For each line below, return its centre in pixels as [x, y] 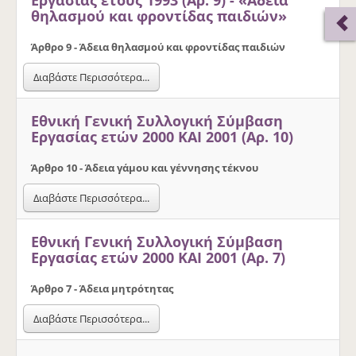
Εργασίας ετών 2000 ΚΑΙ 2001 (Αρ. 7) [158, 257]
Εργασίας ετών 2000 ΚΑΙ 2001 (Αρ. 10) [162, 136]
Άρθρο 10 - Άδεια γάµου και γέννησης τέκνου [145, 167]
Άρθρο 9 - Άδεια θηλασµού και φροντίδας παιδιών [158, 46]
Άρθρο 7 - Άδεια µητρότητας [102, 288]
